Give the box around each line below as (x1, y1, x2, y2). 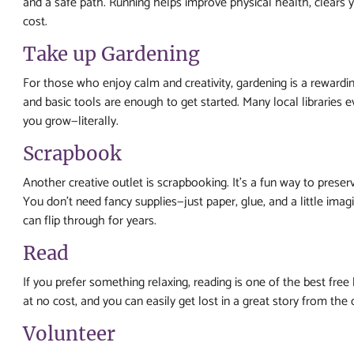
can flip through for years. (23, 210, 156, 232)
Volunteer (23, 322, 115, 346)
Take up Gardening (23, 42, 200, 66)
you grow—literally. (23, 111, 119, 132)
